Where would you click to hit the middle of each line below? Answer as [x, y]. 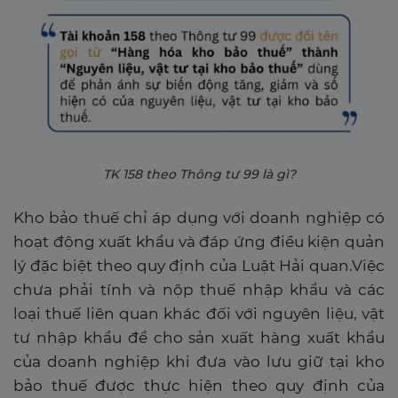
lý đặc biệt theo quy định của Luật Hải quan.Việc [199, 265]
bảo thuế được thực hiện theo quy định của [199, 385]
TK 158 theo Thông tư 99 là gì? [199, 174]
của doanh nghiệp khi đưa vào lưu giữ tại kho [199, 361]
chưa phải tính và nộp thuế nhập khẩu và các [199, 289]
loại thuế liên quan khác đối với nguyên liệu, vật [199, 313]
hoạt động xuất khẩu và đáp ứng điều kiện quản [199, 241]
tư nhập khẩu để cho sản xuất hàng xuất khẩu [199, 337]
